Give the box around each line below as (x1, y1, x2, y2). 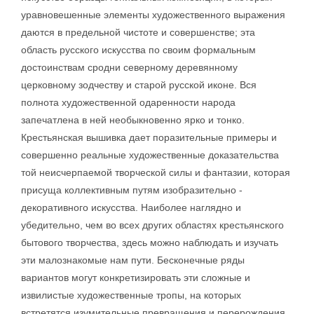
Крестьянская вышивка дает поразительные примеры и (21, 132, 277, 143)
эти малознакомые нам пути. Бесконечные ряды (21, 254, 245, 266)
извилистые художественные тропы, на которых (21, 289, 241, 301)
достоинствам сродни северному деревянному (21, 62, 238, 73)
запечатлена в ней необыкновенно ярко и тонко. (21, 114, 245, 125)
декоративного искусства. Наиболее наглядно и (21, 202, 241, 213)
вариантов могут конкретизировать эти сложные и (21, 272, 250, 283)
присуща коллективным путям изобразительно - (21, 184, 243, 196)
